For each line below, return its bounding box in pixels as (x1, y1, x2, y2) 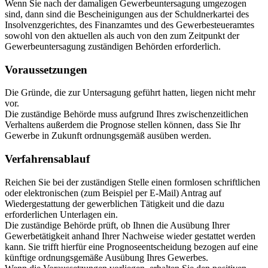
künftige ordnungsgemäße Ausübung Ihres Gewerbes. (5, 252, 208, 263)
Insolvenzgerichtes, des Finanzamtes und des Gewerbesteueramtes (5, 19, 254, 30)
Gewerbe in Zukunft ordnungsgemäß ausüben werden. (5, 130, 211, 141)
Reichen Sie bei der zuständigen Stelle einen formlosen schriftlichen (5, 176, 260, 187)
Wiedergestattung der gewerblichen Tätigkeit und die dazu (5, 198, 224, 209)
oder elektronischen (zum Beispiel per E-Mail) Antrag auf (5, 187, 221, 198)
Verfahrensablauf (5, 153, 90, 166)
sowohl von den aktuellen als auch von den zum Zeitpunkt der (5, 30, 239, 41)
